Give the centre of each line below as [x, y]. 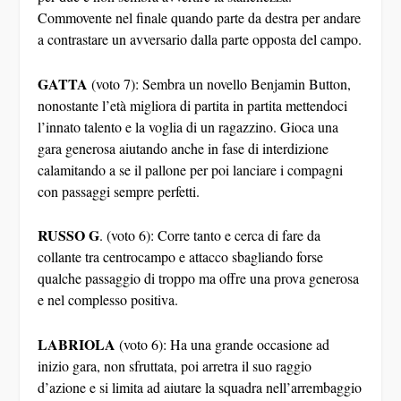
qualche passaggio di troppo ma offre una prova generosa [199, 278]
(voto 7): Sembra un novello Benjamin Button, [220, 83]
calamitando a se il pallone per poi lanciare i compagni [191, 169]
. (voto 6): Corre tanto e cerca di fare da [210, 235]
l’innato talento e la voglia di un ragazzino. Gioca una [188, 126]
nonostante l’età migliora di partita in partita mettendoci [193, 105]
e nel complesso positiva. [108, 300]
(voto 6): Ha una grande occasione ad [223, 345]
